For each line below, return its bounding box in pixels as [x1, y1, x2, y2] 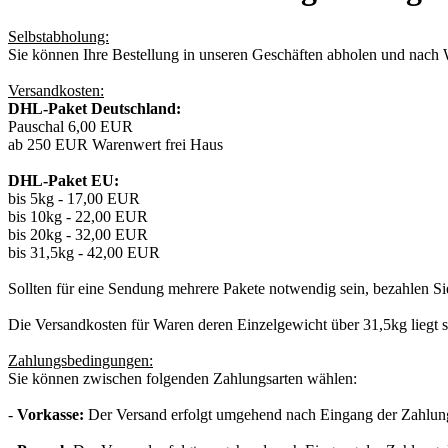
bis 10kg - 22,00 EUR [8, 208, 148, 226]
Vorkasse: [17, 406, 88, 424]
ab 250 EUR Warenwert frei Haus [8, 136, 223, 154]
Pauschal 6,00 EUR [8, 118, 133, 136]
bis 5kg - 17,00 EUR [8, 190, 140, 208]
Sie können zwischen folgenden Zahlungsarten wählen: [8, 370, 357, 388]
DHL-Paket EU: [8, 172, 119, 190]
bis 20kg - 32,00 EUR [8, 226, 148, 244]
